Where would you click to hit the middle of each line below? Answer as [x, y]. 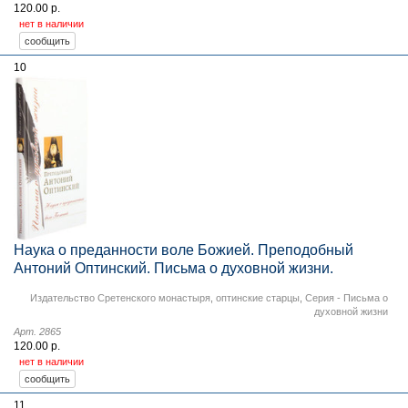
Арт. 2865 [37, 331]
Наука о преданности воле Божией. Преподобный [184, 250]
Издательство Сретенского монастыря [120, 297]
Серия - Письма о [347, 297]
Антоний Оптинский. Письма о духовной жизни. [173, 268]
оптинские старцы [258, 297]
